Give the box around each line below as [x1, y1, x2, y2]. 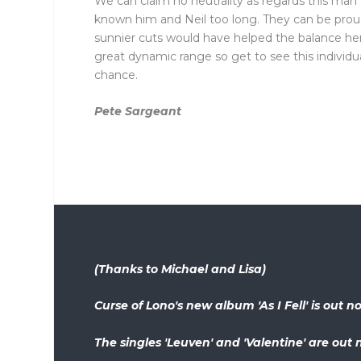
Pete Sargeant [94, 104, 182, 119]
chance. [94, 67, 139, 82]
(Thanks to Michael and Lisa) [94, 262, 267, 277]
